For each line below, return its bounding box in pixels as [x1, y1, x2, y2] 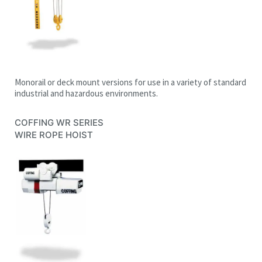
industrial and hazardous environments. [15, 87, 158, 99]
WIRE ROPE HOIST [15, 129, 93, 140]
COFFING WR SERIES [15, 116, 104, 128]
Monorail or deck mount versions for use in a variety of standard [15, 76, 246, 88]
